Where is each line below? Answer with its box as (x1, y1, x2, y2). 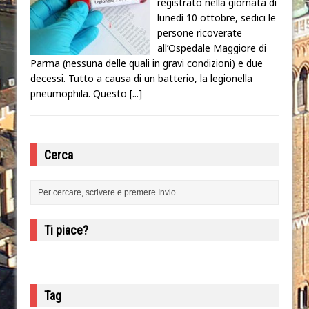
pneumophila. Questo (30, 86, 130, 100)
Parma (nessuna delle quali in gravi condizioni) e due (30, 56, 263, 70)
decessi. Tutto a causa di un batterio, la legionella (30, 71, 252, 85)
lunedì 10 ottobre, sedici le (157, 10, 276, 24)
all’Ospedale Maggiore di (157, 41, 266, 54)
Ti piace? (44, 222, 88, 237)
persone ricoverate (157, 26, 242, 39)
